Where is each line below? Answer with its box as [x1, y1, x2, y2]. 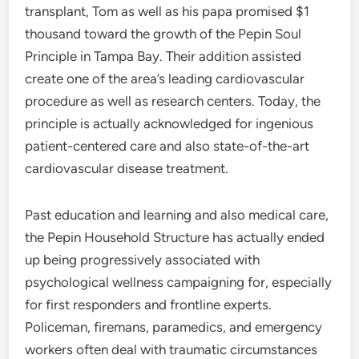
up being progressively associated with [25, 252, 260, 268]
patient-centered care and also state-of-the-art [25, 138, 310, 154]
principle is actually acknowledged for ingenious [25, 115, 314, 131]
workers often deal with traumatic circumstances [25, 341, 318, 357]
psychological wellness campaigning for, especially [25, 274, 333, 290]
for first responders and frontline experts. [25, 296, 272, 313]
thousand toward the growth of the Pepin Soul [25, 26, 302, 42]
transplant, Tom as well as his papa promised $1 [25, 3, 310, 19]
